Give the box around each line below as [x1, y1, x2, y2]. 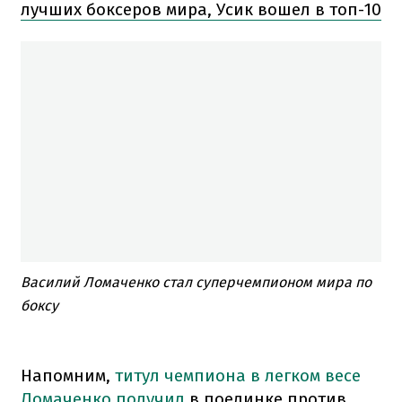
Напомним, [21, 364, 115, 386]
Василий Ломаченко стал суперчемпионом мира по [21, 273, 371, 291]
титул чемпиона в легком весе [115, 364, 361, 386]
